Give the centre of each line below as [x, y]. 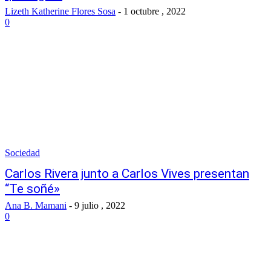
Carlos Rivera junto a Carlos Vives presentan [127, 174]
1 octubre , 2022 [155, 11]
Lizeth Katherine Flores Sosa [60, 11]
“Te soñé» [32, 189]
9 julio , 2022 [100, 205]
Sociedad [22, 153]
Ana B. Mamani [36, 205]
